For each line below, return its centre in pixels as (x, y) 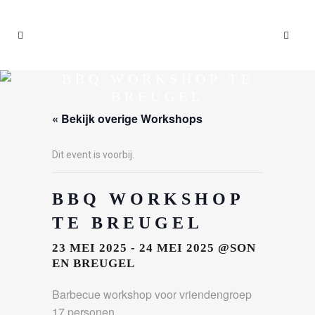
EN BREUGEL (94, 263)
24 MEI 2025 (177, 248)
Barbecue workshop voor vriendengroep (152, 294)
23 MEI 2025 (90, 248)
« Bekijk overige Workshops (127, 118)
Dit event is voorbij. (93, 155)
